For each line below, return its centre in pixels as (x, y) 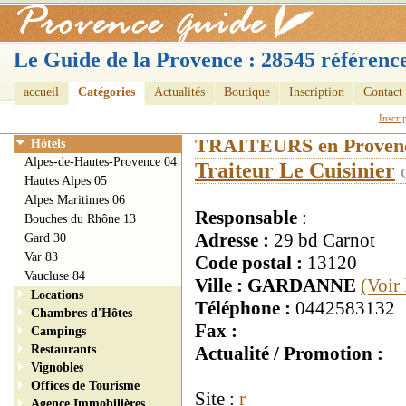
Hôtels (48, 144)
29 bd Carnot (324, 240)
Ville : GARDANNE (275, 285)
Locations (57, 295)
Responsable (246, 217)
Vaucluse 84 (55, 276)
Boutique (247, 92)
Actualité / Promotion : (289, 353)
